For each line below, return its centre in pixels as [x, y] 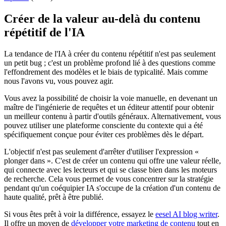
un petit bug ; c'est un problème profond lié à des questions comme [110, 63]
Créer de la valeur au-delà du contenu [102, 18]
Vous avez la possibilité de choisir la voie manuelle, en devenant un [111, 98]
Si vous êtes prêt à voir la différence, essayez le [80, 214]
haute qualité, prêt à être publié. [54, 197]
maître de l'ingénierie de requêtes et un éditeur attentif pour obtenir [109, 107]
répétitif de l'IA [44, 32]
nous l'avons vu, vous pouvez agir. [59, 81]
